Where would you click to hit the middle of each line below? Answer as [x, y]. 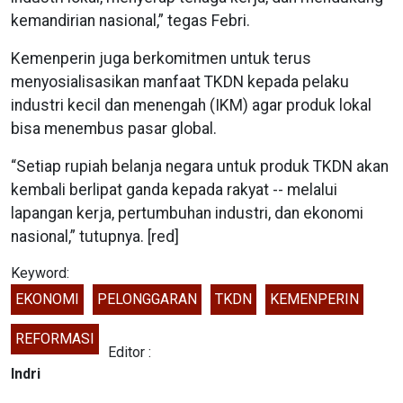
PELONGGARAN [147, 300]
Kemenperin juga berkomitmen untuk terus [161, 59]
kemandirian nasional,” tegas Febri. [130, 21]
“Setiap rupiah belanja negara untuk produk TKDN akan [200, 167]
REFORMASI [55, 339]
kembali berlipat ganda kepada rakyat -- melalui [174, 190]
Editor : [130, 353]
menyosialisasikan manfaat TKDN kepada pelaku [180, 82]
